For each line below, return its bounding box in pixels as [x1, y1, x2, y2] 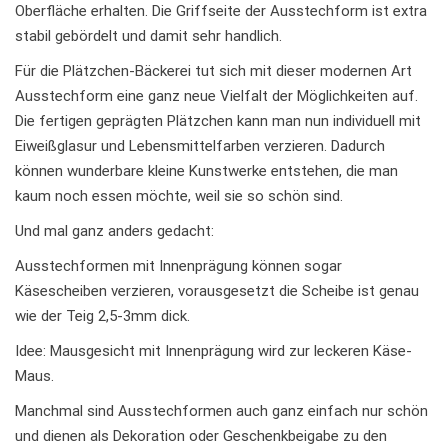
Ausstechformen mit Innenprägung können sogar [15, 257, 342, 276]
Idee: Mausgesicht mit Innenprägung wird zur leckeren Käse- [15, 342, 412, 361]
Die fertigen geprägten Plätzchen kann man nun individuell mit [15, 112, 421, 131]
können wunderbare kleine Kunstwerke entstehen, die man [15, 162, 398, 181]
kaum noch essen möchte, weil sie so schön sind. [15, 187, 343, 206]
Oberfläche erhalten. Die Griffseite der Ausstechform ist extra [15, 2, 427, 21]
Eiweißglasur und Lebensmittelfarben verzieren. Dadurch [15, 137, 385, 156]
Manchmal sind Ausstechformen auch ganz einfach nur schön [15, 402, 428, 421]
